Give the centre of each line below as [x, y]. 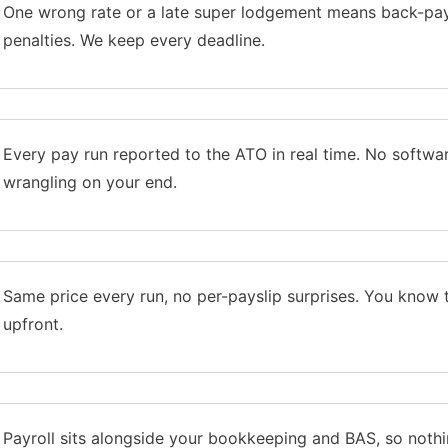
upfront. [32, 323]
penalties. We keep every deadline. [133, 39]
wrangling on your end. [89, 181]
